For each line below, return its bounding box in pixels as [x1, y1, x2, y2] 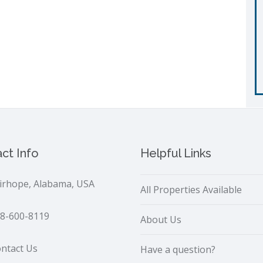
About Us [140, 213, 181, 226]
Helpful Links [140, 146, 211, 160]
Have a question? [140, 243, 215, 256]
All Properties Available [140, 183, 242, 196]
